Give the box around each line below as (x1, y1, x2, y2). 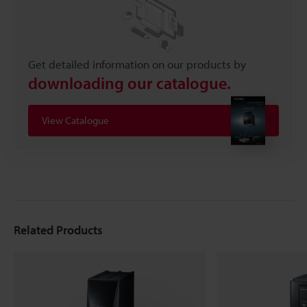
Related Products (14, 222, 103, 238)
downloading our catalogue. (28, 73, 231, 94)
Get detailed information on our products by (28, 57, 246, 72)
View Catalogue (42, 114, 109, 127)
